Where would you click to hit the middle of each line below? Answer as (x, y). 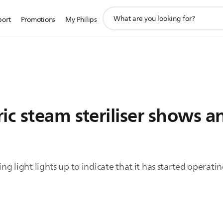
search (113, 22)
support (115, 11)
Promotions (38, 20)
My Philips (81, 20)
